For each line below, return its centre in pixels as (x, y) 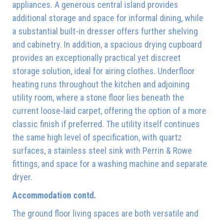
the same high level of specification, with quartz (97, 137)
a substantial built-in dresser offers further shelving (105, 31)
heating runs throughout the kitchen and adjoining (101, 84)
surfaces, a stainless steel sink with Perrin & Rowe (102, 150)
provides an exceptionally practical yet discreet (96, 57)
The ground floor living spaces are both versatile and (105, 213)
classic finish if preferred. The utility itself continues (106, 124)
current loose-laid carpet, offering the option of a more (109, 110)
